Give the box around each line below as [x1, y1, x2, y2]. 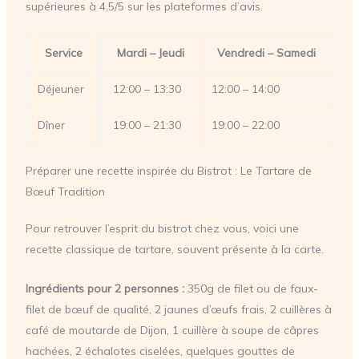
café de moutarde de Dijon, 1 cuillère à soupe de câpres [25, 322, 319, 337]
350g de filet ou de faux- [184, 280, 318, 296]
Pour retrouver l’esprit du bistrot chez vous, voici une [25, 221, 299, 236]
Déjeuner [37, 82, 84, 97]
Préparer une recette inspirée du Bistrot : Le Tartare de [25, 163, 312, 179]
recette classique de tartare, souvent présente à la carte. [25, 242, 324, 257]
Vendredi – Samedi [216, 46, 316, 61]
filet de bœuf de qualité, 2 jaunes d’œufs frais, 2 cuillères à [25, 301, 332, 317]
